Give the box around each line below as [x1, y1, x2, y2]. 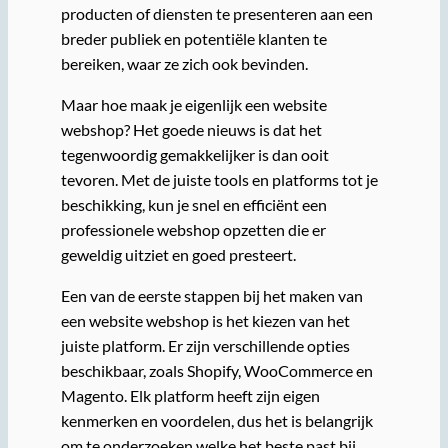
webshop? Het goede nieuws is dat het [60, 119, 322, 139]
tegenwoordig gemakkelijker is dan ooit [60, 144, 329, 164]
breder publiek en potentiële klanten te [60, 28, 327, 48]
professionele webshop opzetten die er [60, 219, 326, 239]
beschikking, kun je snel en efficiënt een [60, 194, 327, 214]
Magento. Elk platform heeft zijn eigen [60, 386, 320, 406]
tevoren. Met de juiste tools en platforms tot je [60, 169, 378, 189]
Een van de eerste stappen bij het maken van [60, 286, 363, 306]
